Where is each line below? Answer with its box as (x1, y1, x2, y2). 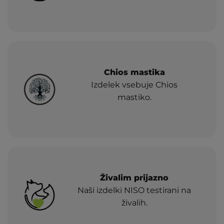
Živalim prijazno (100, 173, 169, 182)
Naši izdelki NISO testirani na (77, 185, 191, 195)
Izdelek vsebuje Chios (91, 80, 178, 89)
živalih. (121, 198, 147, 207)
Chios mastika (103, 67, 165, 77)
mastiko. (117, 92, 151, 102)
